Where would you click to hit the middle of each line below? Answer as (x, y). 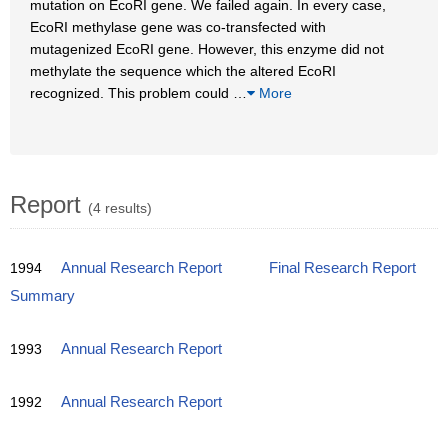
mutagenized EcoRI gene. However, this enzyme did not (207, 49)
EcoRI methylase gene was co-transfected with (178, 27)
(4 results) (120, 208)
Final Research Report (342, 268)
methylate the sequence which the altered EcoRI (183, 71)
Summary (42, 296)
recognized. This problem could (131, 93)
